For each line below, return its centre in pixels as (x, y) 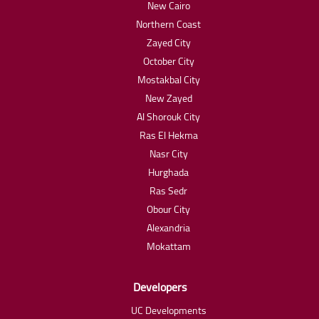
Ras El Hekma (168, 135)
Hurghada (168, 172)
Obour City (168, 209)
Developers (159, 287)
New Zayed (168, 98)
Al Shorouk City (168, 116)
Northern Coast (168, 24)
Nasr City (168, 153)
